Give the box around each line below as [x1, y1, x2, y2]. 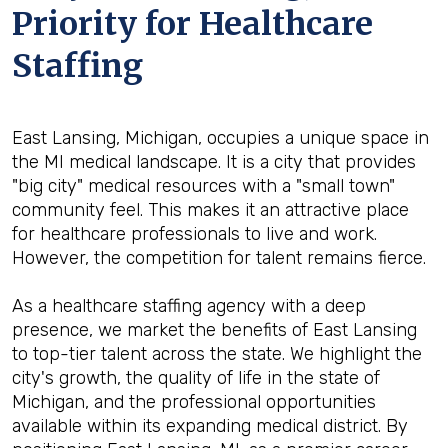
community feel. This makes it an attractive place [12, 199, 409, 221]
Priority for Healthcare [12, 4, 373, 44]
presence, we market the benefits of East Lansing [12, 319, 417, 341]
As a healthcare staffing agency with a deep [12, 295, 366, 317]
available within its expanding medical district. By [12, 415, 408, 437]
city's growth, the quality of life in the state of [12, 367, 380, 389]
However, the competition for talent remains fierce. [12, 247, 426, 269]
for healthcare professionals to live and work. [12, 223, 377, 245]
